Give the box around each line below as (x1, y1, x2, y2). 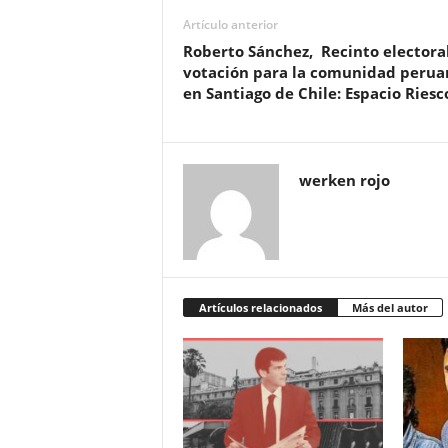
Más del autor (351, 300, 428, 315)
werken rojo (298, 170, 390, 190)
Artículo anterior (182, 16, 278, 33)
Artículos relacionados (198, 300, 322, 315)
